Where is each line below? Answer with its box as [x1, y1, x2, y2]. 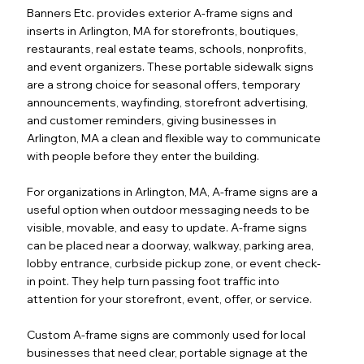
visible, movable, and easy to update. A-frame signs [27, 219, 308, 235]
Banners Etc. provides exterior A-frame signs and [27, 5, 293, 20]
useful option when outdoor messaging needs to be [27, 201, 310, 217]
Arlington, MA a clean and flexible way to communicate [27, 130, 322, 145]
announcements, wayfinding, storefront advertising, [27, 94, 309, 110]
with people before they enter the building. [27, 148, 260, 163]
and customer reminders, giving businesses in [27, 112, 277, 128]
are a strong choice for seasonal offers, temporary [27, 76, 301, 92]
